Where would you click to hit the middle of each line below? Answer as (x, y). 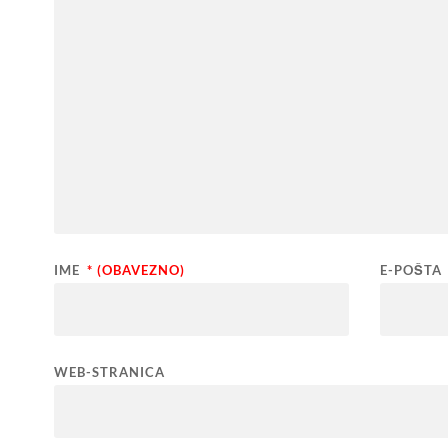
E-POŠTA (412, 269)
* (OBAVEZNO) (136, 269)
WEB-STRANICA (109, 371)
